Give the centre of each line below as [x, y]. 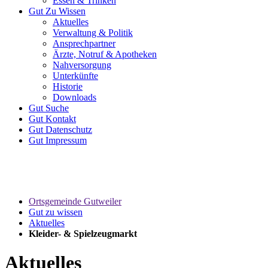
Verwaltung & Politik [93, 33]
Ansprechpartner [84, 43]
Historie [68, 86]
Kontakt [60, 119]
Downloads [74, 97]
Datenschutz [68, 130]
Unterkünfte [75, 76]
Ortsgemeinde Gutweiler [75, 201]
